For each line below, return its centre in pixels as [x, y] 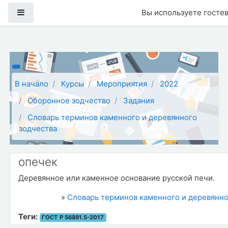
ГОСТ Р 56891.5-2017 [73, 217]
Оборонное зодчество [69, 100]
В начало [32, 84]
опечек [38, 161]
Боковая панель [54, 12]
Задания [139, 100]
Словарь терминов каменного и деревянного [112, 117]
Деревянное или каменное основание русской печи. [116, 178]
